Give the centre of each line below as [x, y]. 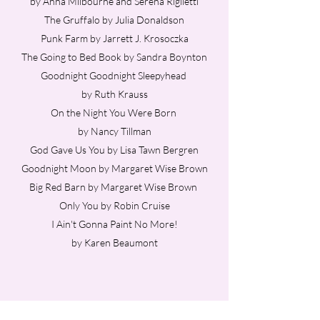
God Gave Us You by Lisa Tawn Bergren [114, 150]
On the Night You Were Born [114, 112]
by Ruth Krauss [114, 94]
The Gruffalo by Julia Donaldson [114, 20]
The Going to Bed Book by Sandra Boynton [114, 57]
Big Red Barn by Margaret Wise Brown [114, 187]
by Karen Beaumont [114, 242]
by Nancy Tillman [114, 131]
